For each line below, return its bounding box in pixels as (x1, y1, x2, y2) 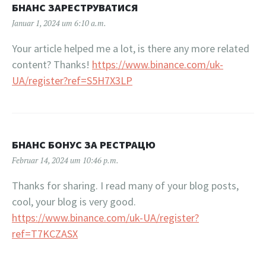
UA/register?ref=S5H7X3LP (12, 73, 132, 87)
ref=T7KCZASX (12, 226, 78, 240)
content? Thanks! (12, 57, 92, 71)
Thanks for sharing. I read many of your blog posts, (12, 178, 239, 192)
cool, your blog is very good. (12, 194, 136, 208)
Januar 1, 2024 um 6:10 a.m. (12, 17, 106, 28)
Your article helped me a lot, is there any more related (12, 41, 249, 55)
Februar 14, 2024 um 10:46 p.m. (12, 154, 119, 166)
